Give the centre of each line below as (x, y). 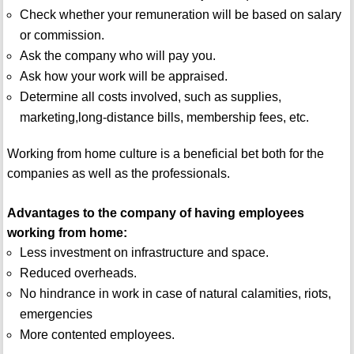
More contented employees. (97, 335)
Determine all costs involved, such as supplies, (150, 97)
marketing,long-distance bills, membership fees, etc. (164, 118)
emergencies (56, 314)
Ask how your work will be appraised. (123, 77)
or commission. (62, 36)
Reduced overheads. (78, 273)
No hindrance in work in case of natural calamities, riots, (175, 294)
